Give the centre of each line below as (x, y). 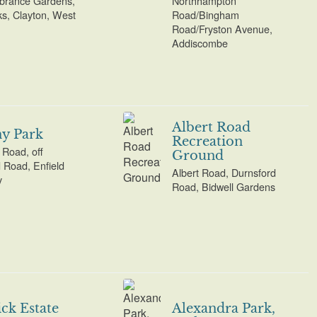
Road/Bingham (206, 14)
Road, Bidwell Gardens (224, 187)
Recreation (208, 141)
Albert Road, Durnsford (224, 173)
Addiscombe (200, 42)
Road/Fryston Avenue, (223, 28)
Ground (198, 155)
